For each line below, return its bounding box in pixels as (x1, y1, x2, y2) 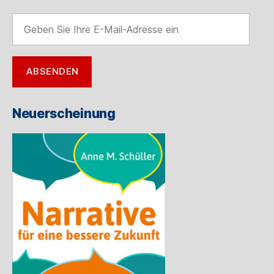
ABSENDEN (25, 65, 79, 78)
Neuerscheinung (12, 105, 116, 121)
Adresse (12, 80, 48, 93)
